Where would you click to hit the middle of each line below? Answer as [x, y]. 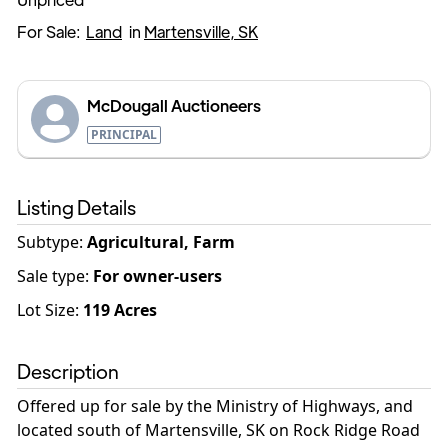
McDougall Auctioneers [174, 105]
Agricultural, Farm [161, 242]
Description [68, 370]
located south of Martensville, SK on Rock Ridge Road [218, 430]
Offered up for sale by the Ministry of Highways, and [215, 406]
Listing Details [76, 206]
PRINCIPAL [124, 134]
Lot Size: [48, 310]
